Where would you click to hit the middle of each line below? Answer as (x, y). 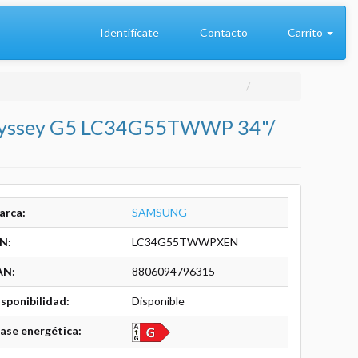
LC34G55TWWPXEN (185, 242)
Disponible (158, 301)
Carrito (305, 32)
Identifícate (128, 32)
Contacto (222, 32)
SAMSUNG (159, 212)
